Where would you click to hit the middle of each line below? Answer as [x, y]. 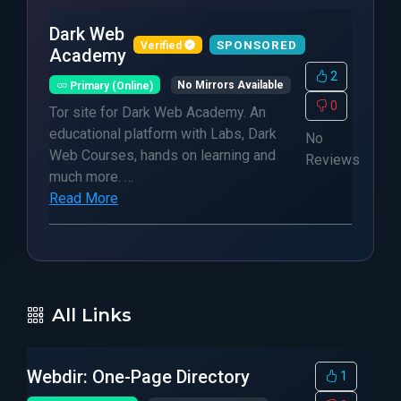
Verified [162, 45]
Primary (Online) [110, 85]
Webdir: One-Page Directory [138, 377]
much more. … [91, 177]
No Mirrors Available [231, 85]
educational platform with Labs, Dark [163, 134]
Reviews [333, 160]
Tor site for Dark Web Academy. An [158, 112]
